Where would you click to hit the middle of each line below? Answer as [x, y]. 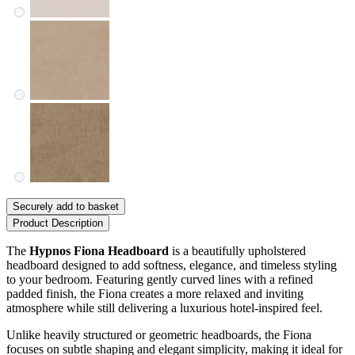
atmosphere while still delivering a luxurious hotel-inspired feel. [164, 307]
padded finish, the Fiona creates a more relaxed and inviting [155, 293]
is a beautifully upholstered [237, 250]
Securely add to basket [66, 206]
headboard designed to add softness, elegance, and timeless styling [172, 265]
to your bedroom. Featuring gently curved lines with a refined [160, 279]
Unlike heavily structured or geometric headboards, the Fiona [159, 334]
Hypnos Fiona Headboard [99, 250]
